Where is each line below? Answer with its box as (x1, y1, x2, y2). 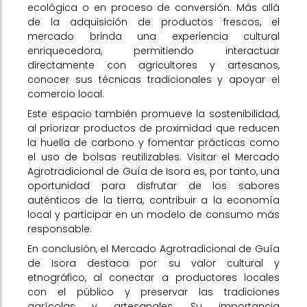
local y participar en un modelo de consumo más (27, 208, 280, 221)
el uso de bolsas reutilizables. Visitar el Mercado (27, 150, 280, 164)
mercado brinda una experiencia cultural (27, 29, 280, 43)
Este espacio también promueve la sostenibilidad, (27, 107, 280, 121)
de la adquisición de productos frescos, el (27, 15, 280, 29)
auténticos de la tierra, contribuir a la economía (27, 193, 280, 207)
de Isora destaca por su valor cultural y (27, 256, 280, 270)
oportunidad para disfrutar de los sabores (27, 179, 280, 193)
